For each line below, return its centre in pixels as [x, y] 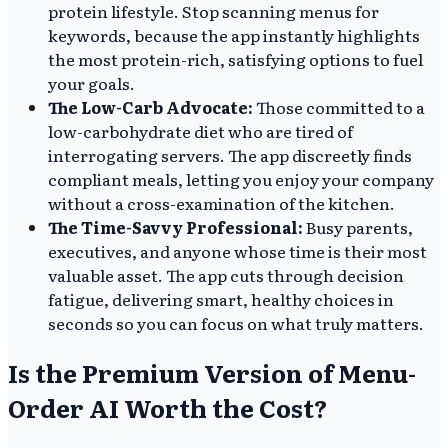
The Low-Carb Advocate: [150, 106]
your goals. [91, 82]
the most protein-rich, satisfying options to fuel [235, 58]
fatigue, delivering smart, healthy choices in [221, 298]
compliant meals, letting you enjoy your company [241, 178]
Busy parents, [358, 226]
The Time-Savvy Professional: [175, 226]
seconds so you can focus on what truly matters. [236, 322]
